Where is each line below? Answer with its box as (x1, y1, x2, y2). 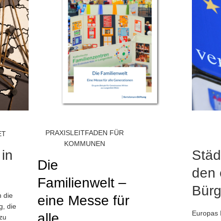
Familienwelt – (37, 175, 126, 190)
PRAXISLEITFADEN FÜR (45, 129, 124, 137)
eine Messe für (37, 193, 129, 208)
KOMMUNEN (64, 140, 105, 147)
